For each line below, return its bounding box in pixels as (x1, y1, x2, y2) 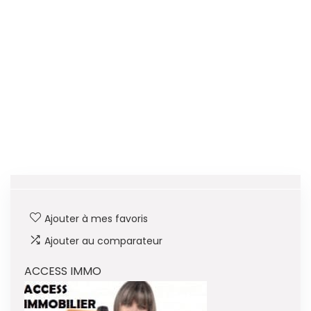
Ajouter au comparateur (44, 234, 162, 249)
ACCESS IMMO (24, 263, 101, 280)
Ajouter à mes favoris (44, 212, 148, 226)
